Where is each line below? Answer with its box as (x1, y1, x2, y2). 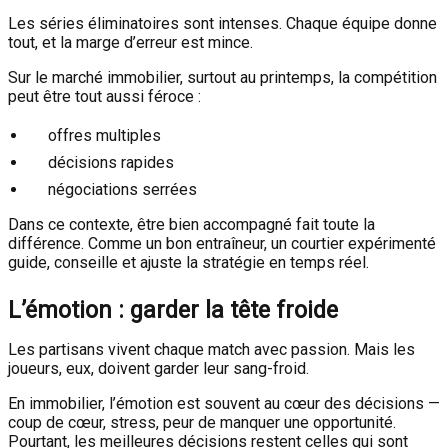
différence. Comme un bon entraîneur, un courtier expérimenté (8, 234, 436, 253)
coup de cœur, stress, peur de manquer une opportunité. (8, 413, 396, 432)
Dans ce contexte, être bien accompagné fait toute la (8, 215, 375, 234)
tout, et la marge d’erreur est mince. (8, 33, 253, 52)
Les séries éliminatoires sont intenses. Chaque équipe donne (8, 14, 437, 33)
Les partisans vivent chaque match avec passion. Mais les (8, 340, 415, 359)
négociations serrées (48, 180, 197, 199)
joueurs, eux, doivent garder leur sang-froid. (8, 359, 309, 378)
